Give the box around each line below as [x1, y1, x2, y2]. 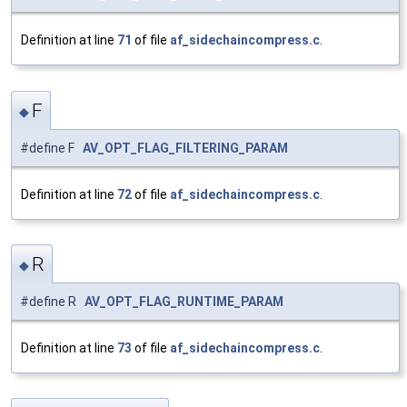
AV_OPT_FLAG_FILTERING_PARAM [83, 140, 288, 155]
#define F [20, 140, 83, 155]
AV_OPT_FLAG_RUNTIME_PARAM [84, 294, 283, 310]
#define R [20, 294, 84, 310]
